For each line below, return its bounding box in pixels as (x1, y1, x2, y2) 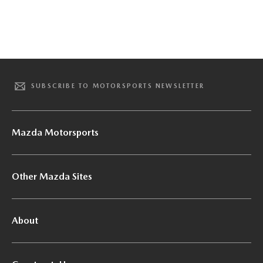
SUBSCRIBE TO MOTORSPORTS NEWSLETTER (31, 82, 204, 90)
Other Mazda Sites (12, 170, 92, 182)
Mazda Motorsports (12, 126, 99, 138)
